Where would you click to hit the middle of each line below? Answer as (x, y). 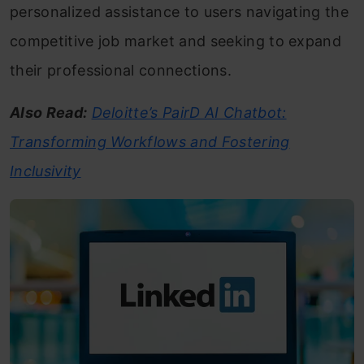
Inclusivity (45, 171)
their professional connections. (121, 70)
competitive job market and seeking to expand (176, 41)
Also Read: (49, 113)
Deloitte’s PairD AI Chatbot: (189, 113)
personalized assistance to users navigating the (180, 12)
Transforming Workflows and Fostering (150, 142)
